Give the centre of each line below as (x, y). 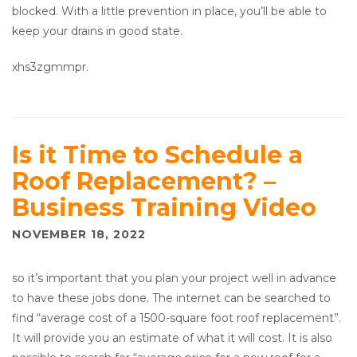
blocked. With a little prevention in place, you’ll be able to (169, 12)
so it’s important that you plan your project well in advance (174, 279)
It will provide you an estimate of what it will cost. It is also (172, 338)
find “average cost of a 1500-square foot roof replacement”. (177, 318)
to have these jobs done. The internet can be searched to (171, 298)
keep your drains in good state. (97, 31)
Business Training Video (164, 208)
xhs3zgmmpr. (50, 67)
